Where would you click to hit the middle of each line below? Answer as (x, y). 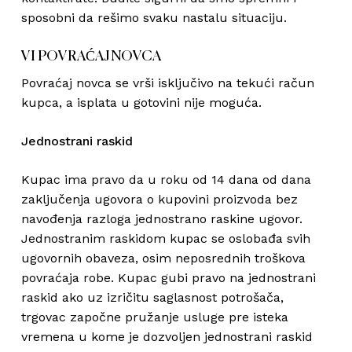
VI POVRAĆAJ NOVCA (91, 57)
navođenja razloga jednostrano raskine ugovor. (161, 219)
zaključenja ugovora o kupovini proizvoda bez (159, 199)
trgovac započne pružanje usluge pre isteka (154, 317)
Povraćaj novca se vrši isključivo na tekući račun (167, 83)
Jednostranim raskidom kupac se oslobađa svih (165, 238)
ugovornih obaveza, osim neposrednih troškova (163, 258)
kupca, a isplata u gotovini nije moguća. (141, 103)
